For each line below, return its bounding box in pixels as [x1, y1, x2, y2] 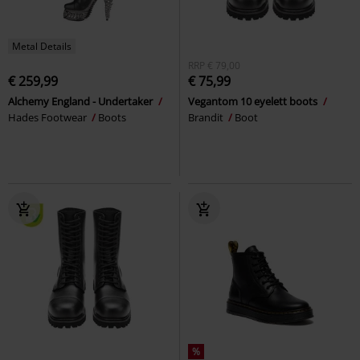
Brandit [188, 109, 226, 125]
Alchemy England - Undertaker [8, 93, 155, 108]
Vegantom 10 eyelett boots [188, 93, 320, 108]
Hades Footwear [8, 109, 89, 125]
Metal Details [12, 39, 72, 53]
